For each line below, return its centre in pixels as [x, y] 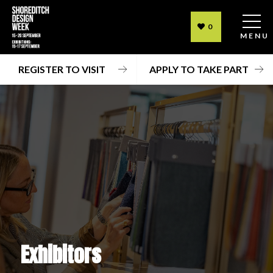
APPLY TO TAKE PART [199, 69]
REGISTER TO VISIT [62, 69]
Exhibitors [61, 254]
